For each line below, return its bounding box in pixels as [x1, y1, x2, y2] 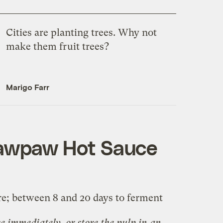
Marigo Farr [5, 82, 49, 92]
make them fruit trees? [5, 41, 109, 53]
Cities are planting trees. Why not [5, 27, 157, 39]
